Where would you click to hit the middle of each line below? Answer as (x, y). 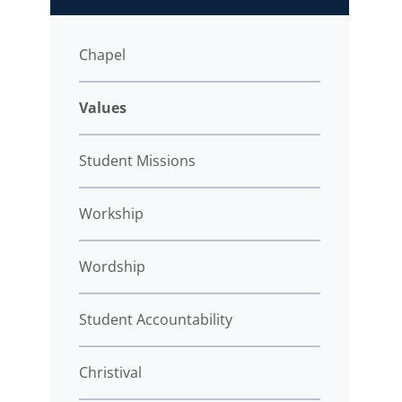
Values (103, 107)
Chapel (102, 54)
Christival (110, 372)
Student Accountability (156, 319)
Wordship (112, 266)
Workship (111, 213)
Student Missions (137, 160)
